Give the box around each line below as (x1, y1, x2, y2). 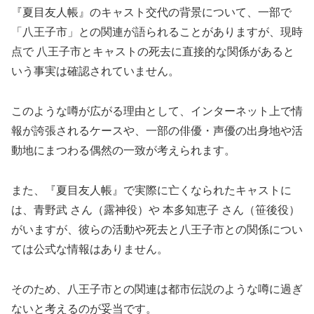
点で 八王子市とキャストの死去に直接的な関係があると (11, 46, 294, 58)
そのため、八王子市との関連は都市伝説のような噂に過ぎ (11, 282, 303, 295)
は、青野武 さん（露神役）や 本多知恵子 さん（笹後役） (11, 203, 300, 216)
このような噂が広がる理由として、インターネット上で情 (11, 105, 303, 118)
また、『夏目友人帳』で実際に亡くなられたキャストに (11, 184, 292, 196)
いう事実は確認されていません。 (11, 65, 179, 78)
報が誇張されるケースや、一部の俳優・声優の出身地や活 (11, 125, 303, 137)
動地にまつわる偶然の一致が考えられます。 (11, 144, 235, 157)
